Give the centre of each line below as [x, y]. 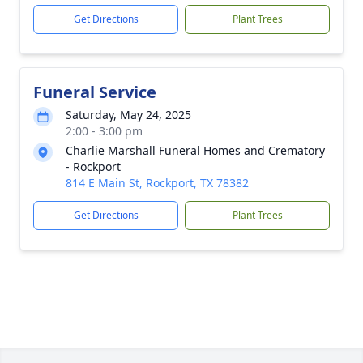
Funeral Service [95, 92]
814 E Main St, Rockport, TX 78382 [157, 183]
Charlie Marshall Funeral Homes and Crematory [195, 150]
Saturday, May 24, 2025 [128, 115]
